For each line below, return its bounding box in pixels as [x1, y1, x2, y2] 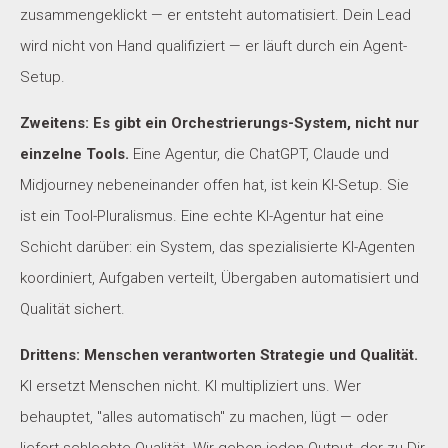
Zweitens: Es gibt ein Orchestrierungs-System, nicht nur [20, 113, 419, 132]
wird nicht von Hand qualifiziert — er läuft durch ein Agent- [20, 36, 407, 55]
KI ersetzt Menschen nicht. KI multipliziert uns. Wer [20, 376, 361, 395]
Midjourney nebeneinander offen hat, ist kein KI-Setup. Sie [20, 175, 409, 194]
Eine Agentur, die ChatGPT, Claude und [129, 144, 389, 163]
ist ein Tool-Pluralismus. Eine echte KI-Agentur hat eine [20, 206, 384, 225]
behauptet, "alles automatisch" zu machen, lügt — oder [20, 407, 388, 426]
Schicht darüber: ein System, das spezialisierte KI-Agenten [20, 237, 415, 256]
